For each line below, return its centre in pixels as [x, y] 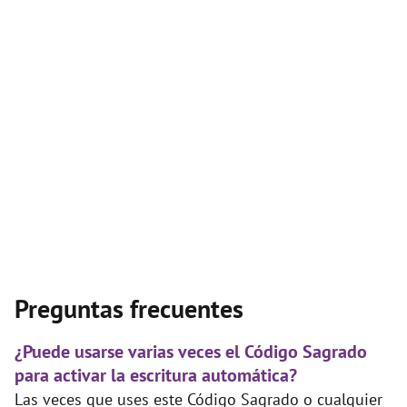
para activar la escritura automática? [156, 376]
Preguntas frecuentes [129, 309]
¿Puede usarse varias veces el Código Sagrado [191, 352]
